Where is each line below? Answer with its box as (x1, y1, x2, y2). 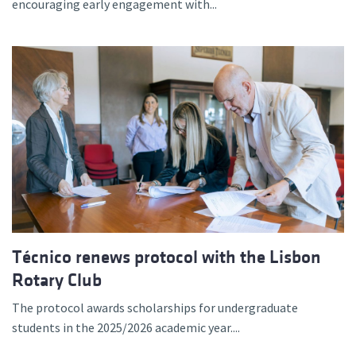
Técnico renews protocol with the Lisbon (12, 246, 321, 267)
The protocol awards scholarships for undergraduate (12, 299, 298, 315)
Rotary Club (12, 269, 102, 290)
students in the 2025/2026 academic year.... (12, 319, 240, 335)
